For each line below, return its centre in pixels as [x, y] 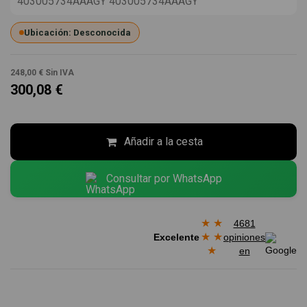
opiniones [244, 237]
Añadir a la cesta [163, 142]
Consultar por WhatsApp [164, 179]
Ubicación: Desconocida [77, 33]
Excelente [176, 237]
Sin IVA [60, 73]
